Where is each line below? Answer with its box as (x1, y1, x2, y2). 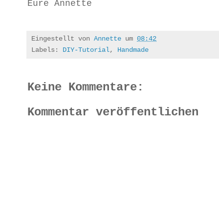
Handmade (117, 45, 149, 54)
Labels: (31, 45, 63, 54)
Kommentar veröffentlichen (27, 105, 198, 119)
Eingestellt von (31, 34, 94, 43)
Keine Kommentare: (27, 80, 144, 94)
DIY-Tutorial (63, 45, 109, 54)
